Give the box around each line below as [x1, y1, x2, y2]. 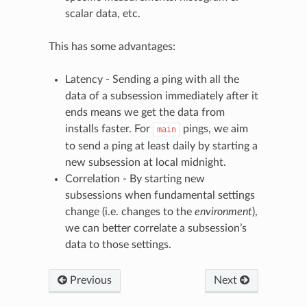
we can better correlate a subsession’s [64, 223, 247, 234]
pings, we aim [180, 123, 248, 135]
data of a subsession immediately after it [64, 90, 258, 102]
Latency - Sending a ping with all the [64, 74, 239, 86]
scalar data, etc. [64, 8, 140, 20]
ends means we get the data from [64, 107, 225, 119]
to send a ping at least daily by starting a [64, 140, 258, 152]
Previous [66, 275, 112, 286]
